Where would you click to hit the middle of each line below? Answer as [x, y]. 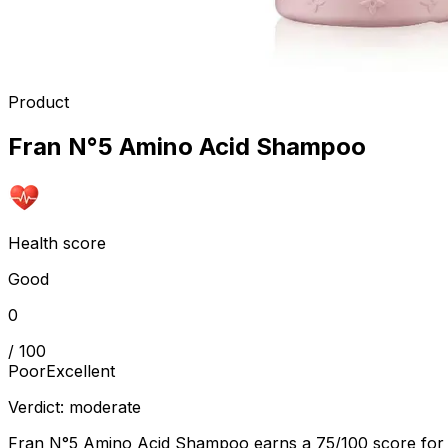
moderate [105, 406]
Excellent [80, 370]
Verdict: [38, 406]
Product [38, 101]
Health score [57, 242]
